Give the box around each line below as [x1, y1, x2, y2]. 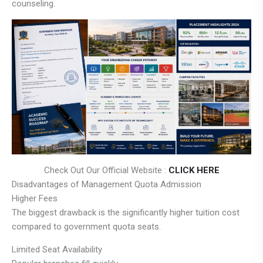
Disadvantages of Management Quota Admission [12, 178, 201, 190]
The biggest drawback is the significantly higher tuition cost [12, 207, 240, 218]
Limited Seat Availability [12, 244, 102, 255]
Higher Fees [12, 193, 58, 204]
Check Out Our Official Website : [43, 164, 168, 176]
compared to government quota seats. [12, 221, 161, 232]
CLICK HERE [168, 164, 220, 176]
